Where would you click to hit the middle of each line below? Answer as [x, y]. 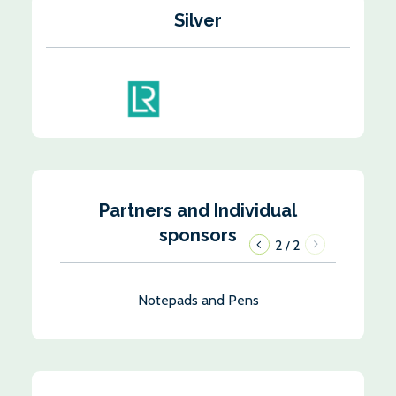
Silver [198, 20]
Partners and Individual [198, 210]
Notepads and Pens [198, 300]
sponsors [198, 235]
